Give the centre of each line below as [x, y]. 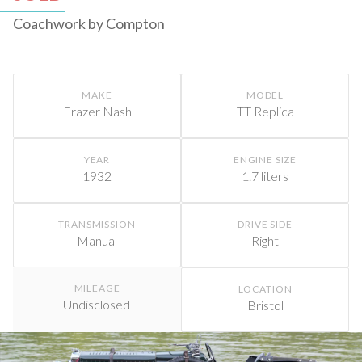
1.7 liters [265, 175]
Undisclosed [97, 304]
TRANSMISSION [97, 224]
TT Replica [265, 111]
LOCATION [265, 288]
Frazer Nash [97, 111]
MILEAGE [97, 288]
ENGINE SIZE [265, 159]
